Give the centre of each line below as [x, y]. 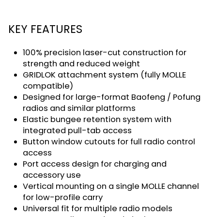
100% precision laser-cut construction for [105, 52]
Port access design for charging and [95, 164]
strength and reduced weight [81, 63]
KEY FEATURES [45, 29]
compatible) [48, 86]
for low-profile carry [63, 197]
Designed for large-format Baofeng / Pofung [112, 97]
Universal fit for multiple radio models [98, 208]
